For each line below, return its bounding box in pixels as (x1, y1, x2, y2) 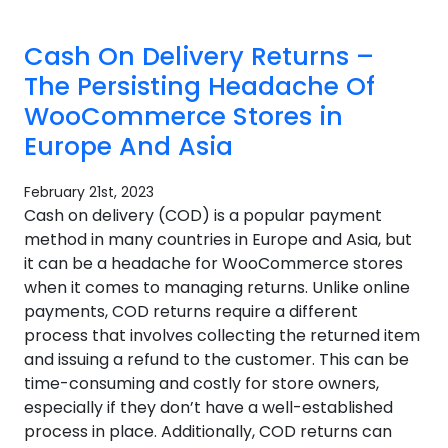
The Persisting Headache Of (24, 69, 375, 104)
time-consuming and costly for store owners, (24, 372, 379, 395)
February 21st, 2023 (24, 182, 154, 202)
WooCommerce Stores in (24, 99, 343, 134)
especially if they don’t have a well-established (24, 396, 393, 419)
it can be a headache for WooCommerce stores (24, 252, 403, 275)
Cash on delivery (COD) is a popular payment (24, 204, 382, 227)
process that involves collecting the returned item (24, 324, 420, 347)
